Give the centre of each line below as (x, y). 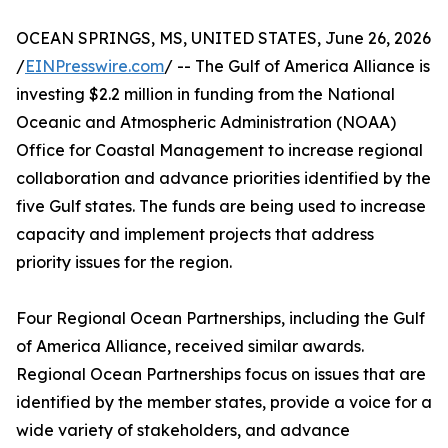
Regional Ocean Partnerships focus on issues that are (221, 374)
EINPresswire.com (94, 66)
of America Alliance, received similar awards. (190, 346)
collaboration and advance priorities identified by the (223, 178)
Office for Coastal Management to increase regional (219, 150)
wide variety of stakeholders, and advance (183, 430)
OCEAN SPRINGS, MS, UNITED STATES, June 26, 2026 (223, 38)
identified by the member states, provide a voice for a (224, 402)
